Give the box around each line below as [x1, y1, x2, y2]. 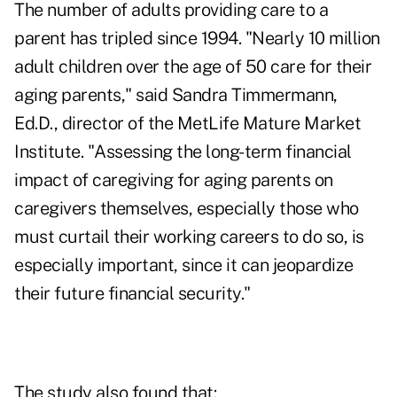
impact [14, 169, 68, 191]
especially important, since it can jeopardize [14, 254, 354, 276]
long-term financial [206, 141, 352, 163]
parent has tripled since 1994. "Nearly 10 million [14, 27, 380, 50]
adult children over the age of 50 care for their [14, 56, 371, 78]
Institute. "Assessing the [14, 141, 206, 163]
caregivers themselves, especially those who [14, 198, 359, 220]
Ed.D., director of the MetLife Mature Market [14, 113, 361, 135]
